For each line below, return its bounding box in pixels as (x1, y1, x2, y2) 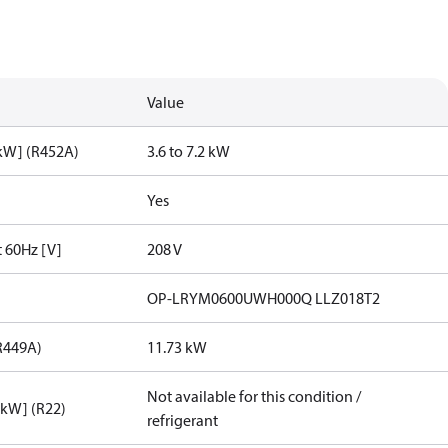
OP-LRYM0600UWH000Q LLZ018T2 (147, 288, 381, 308)
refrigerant (147, 410, 219, 430)
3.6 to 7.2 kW (147, 141, 231, 161)
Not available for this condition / (147, 386, 362, 406)
